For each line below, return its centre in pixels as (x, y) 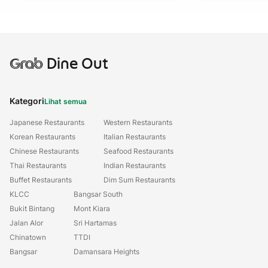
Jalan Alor (26, 223)
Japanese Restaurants (47, 122)
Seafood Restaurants (138, 151)
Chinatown (28, 237)
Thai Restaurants (38, 165)
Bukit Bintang (32, 208)
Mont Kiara (92, 208)
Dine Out (76, 63)
